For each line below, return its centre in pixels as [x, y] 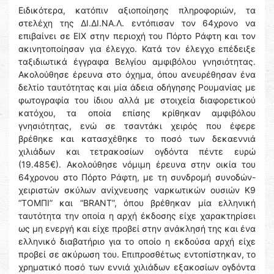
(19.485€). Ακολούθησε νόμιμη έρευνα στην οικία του [137, 165]
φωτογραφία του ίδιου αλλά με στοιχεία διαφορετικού [137, 100]
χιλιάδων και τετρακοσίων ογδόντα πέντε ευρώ [137, 152]
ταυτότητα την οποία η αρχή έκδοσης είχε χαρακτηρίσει [137, 216]
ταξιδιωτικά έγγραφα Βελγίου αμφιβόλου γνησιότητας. [137, 62]
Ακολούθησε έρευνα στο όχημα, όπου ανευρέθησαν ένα [137, 75]
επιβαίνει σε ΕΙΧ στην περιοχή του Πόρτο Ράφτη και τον [137, 36]
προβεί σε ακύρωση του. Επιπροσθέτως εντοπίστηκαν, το [137, 254]
